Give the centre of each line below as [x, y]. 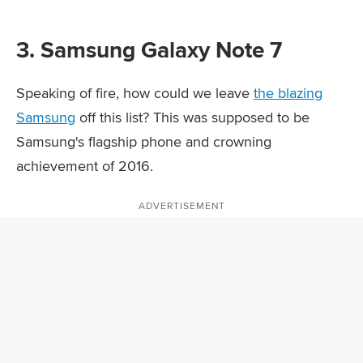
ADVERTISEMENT [181, 206]
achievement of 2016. [85, 166]
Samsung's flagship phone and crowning [144, 142]
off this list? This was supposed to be [192, 117]
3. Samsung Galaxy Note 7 [149, 50]
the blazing [288, 93]
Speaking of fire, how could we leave [135, 93]
